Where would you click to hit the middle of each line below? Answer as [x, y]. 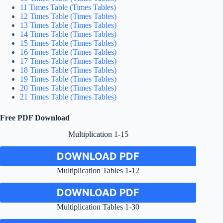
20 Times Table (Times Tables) [68, 88]
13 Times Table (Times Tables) [68, 25]
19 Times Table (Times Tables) [68, 79]
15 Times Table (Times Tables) [68, 43]
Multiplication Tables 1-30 [98, 207]
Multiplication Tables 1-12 [98, 171]
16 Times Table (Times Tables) [68, 52]
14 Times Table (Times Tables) [68, 34]
